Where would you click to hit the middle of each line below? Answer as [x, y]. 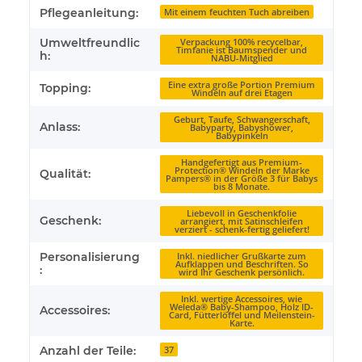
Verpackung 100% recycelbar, [242, 42]
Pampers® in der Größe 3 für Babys [242, 178]
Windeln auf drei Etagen [242, 93]
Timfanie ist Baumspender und [242, 50]
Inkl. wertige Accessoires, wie [242, 299]
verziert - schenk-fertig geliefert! [242, 229]
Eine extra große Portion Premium [242, 84]
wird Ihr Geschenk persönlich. [242, 272]
